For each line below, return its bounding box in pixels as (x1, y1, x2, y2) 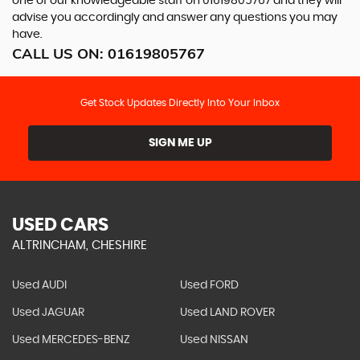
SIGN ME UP (148, 137, 212, 149)
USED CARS (12, 216, 108, 234)
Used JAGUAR (12, 307, 84, 318)
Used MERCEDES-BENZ (12, 334, 130, 346)
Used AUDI (12, 280, 67, 291)
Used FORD (179, 280, 239, 291)
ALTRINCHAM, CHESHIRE (12, 239, 147, 252)
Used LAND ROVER (179, 307, 275, 318)
